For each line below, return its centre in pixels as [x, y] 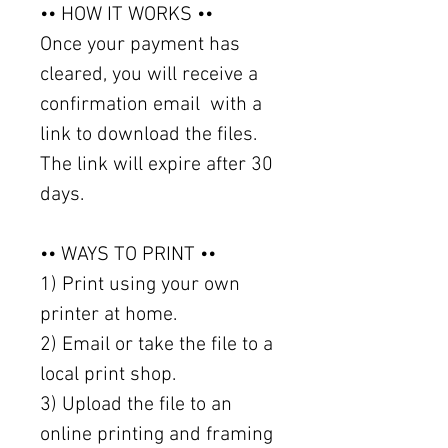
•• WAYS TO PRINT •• [128, 254]
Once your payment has [140, 44]
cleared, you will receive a [149, 74]
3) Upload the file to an [136, 404]
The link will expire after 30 [156, 164]
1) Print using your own [140, 284]
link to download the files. [148, 134]
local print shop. [108, 374]
